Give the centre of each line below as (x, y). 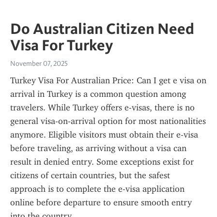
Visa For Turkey (62, 45)
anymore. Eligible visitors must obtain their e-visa (104, 135)
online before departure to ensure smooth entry (101, 202)
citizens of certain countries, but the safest (90, 175)
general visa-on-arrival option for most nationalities (108, 121)
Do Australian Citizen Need (102, 28)
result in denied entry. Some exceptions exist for (102, 162)
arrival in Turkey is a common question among (98, 94)
